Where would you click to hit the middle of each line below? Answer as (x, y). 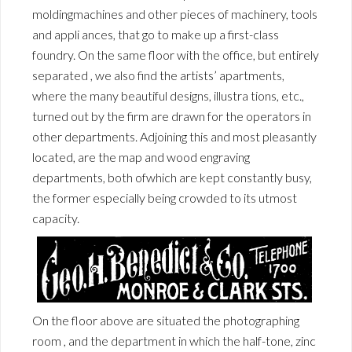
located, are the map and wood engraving (141, 156)
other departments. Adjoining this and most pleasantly (174, 136)
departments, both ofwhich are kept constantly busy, (172, 177)
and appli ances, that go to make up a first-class (156, 34)
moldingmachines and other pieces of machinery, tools (175, 13)
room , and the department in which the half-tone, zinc (174, 340)
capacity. (56, 218)
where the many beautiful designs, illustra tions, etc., (168, 95)
